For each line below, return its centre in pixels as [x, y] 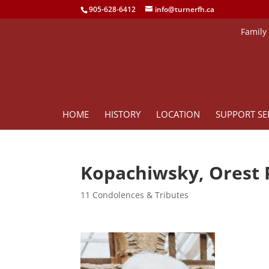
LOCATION [178, 114]
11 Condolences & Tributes [135, 195]
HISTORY [122, 114]
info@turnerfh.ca [185, 9]
